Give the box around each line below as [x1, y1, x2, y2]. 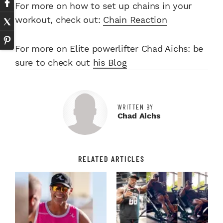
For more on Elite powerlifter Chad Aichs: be [15, 43, 203, 54]
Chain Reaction [103, 14, 167, 25]
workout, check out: [15, 14, 103, 25]
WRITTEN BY [117, 103, 154, 111]
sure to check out [15, 57, 93, 68]
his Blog [93, 57, 127, 68]
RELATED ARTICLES [78, 154, 145, 164]
